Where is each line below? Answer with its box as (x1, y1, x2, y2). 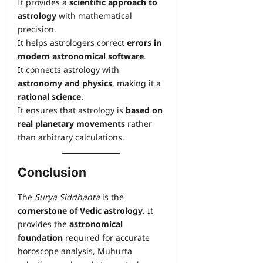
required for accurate (63, 232, 150, 244)
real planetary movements (18, 118, 125, 130)
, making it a (112, 77, 161, 89)
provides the (18, 218, 69, 230)
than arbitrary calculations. (18, 131, 124, 143)
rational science (18, 91, 81, 103)
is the (100, 191, 124, 203)
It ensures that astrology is (18, 104, 126, 116)
